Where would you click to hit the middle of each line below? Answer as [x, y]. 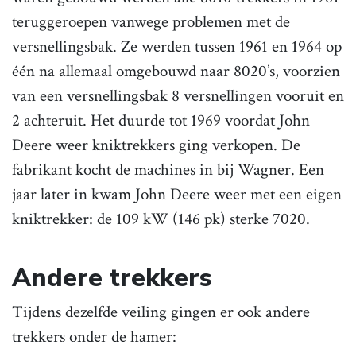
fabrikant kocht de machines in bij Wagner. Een [168, 170]
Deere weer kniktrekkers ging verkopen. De [156, 145]
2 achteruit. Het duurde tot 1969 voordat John [161, 121]
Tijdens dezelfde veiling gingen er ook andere [161, 312]
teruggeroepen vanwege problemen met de [151, 22]
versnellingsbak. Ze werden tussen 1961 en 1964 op [177, 47]
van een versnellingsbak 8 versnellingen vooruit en [178, 96]
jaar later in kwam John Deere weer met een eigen [177, 195]
